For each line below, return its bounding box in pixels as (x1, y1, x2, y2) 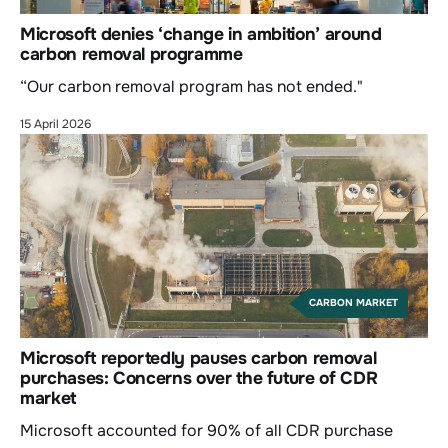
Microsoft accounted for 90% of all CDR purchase (20, 420, 393, 442)
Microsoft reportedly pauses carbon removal (20, 347, 377, 370)
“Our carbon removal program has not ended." (20, 76, 363, 98)
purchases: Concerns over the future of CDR (20, 367, 378, 390)
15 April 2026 (20, 116, 91, 133)
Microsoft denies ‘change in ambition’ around (20, 23, 382, 46)
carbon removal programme (20, 43, 243, 66)
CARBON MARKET (309, 296, 398, 310)
